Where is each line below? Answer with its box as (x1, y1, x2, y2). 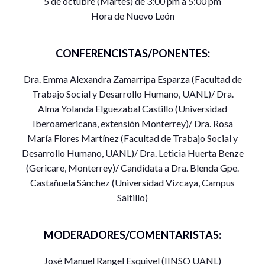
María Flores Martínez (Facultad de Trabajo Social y (27, 132, 238, 144)
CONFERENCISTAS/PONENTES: (55, 47, 210, 60)
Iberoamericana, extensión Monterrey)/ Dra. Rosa (32, 118, 233, 130)
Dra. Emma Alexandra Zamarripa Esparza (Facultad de (23, 73, 242, 85)
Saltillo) (117, 192, 148, 203)
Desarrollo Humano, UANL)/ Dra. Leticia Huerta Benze (21, 147, 244, 159)
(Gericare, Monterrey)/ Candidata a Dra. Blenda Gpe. (26, 162, 239, 174)
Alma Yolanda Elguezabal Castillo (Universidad (38, 103, 227, 115)
